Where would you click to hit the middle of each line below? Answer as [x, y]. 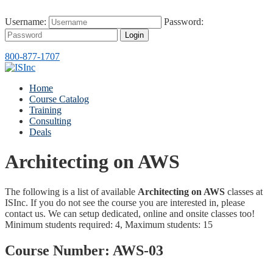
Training [45, 110]
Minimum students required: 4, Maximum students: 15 [109, 224]
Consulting [50, 121]
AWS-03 [138, 250]
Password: [184, 22]
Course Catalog [59, 99]
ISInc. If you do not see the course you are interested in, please [125, 202]
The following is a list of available [71, 191]
